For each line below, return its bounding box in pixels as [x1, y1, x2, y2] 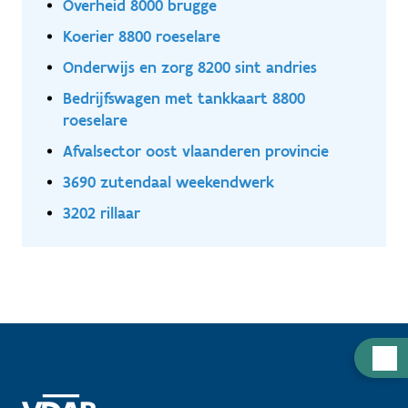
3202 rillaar [63, 203, 140, 223]
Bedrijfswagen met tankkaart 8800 [63, 88, 305, 108]
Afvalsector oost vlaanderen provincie [63, 141, 329, 161]
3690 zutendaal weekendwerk [63, 172, 274, 192]
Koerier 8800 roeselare [63, 26, 220, 46]
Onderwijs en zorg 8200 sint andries [63, 57, 317, 77]
